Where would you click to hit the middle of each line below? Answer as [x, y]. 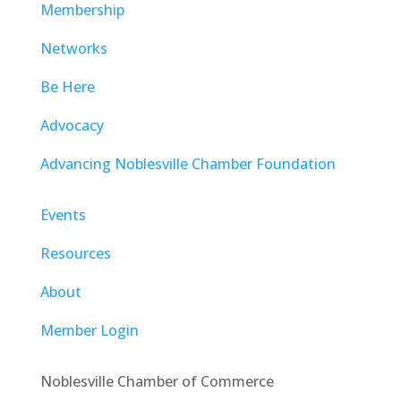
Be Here [67, 87]
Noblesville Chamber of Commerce [157, 381]
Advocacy [72, 125]
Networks [73, 48]
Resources [75, 253]
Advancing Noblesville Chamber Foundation [188, 164]
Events [63, 215]
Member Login [89, 330]
